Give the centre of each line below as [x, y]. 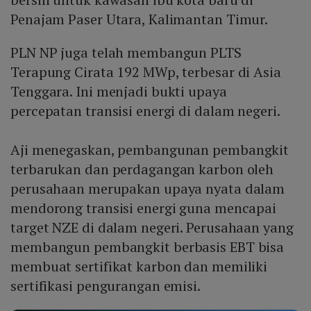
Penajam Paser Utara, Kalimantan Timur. [140, 19]
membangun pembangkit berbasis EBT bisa [148, 246]
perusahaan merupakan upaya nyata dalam [148, 188]
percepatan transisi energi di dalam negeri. [145, 110]
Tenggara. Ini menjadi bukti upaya [119, 91]
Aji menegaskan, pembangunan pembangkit [150, 149]
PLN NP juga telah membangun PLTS [126, 52]
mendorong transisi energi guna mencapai [144, 208]
